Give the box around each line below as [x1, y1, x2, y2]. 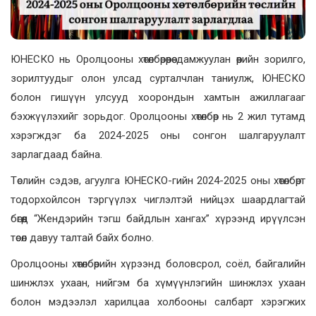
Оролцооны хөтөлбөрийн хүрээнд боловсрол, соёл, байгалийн [11, 257, 305, 271]
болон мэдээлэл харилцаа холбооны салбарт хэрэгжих [11, 296, 305, 309]
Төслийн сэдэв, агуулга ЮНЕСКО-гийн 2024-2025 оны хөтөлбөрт [11, 174, 305, 188]
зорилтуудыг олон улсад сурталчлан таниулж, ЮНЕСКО [11, 72, 305, 85]
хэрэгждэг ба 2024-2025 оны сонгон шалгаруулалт [11, 129, 305, 142]
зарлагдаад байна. [11, 148, 102, 162]
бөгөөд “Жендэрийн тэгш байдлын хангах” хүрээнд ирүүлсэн [11, 212, 305, 226]
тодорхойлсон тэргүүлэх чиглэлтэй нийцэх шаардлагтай [11, 193, 305, 207]
